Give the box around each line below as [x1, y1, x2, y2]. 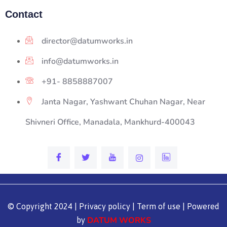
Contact [5, 9, 43, 20]
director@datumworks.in [42, 35, 133, 47]
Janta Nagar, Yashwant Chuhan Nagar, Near [42, 96, 205, 107]
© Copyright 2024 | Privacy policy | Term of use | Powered [8, 202, 219, 211]
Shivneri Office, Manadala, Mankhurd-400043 [25, 117, 195, 128]
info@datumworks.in [42, 56, 119, 67]
